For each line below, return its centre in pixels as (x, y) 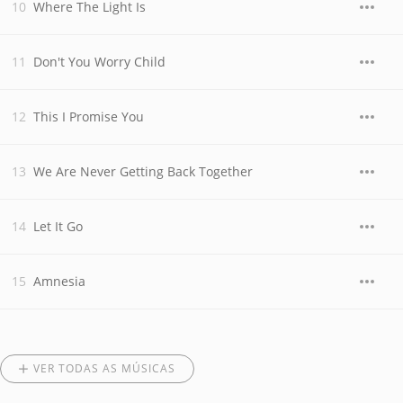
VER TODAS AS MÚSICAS (104, 368)
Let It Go (58, 226)
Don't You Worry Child (99, 62)
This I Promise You (89, 116)
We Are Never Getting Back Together (143, 171)
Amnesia (59, 281)
